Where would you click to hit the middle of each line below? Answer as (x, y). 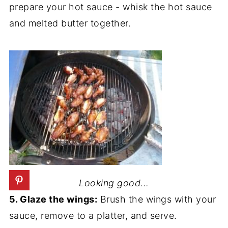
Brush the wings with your (157, 199)
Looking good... (114, 183)
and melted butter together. (70, 23)
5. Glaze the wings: (53, 199)
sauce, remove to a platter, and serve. (93, 216)
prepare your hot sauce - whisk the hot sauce (110, 7)
